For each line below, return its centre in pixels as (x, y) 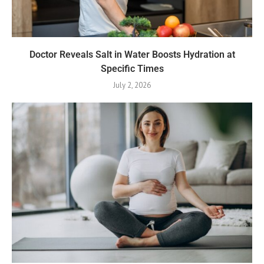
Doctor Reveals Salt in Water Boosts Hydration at (132, 55)
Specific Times (132, 69)
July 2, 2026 (132, 85)
